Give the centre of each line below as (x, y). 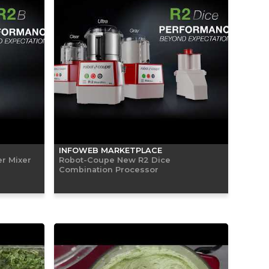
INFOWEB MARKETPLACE (110, 150)
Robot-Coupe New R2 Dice (115, 159)
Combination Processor (109, 169)
